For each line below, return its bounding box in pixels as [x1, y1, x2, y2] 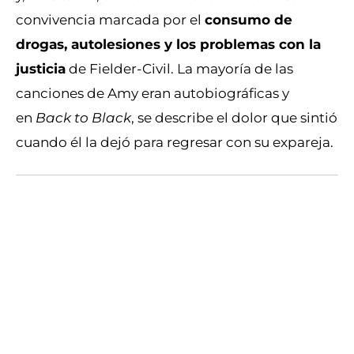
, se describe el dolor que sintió [131, 109, 337, 126]
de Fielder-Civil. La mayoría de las [69, 60, 293, 77]
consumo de [205, 11, 292, 28]
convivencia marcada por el [16, 11, 201, 28]
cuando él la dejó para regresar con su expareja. [16, 134, 333, 151]
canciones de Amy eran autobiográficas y [16, 85, 289, 102]
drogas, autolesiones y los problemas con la [16, 36, 321, 53]
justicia [16, 60, 66, 77]
